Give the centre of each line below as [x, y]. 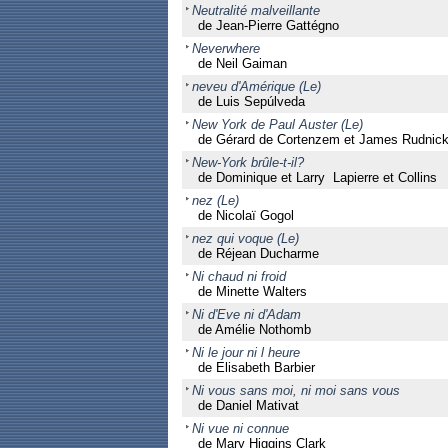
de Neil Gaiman [242, 63]
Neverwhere [225, 48]
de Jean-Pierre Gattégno [268, 25]
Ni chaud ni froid [238, 276]
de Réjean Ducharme [258, 253]
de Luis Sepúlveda [251, 101]
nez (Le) [215, 200]
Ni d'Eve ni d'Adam [246, 314]
